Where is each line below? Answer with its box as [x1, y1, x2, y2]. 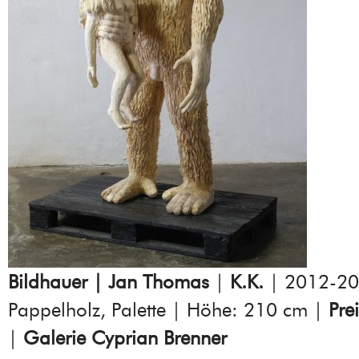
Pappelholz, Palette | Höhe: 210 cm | [8, 297, 329, 321]
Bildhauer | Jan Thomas [8, 269, 209, 293]
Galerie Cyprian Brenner [23, 325, 227, 349]
